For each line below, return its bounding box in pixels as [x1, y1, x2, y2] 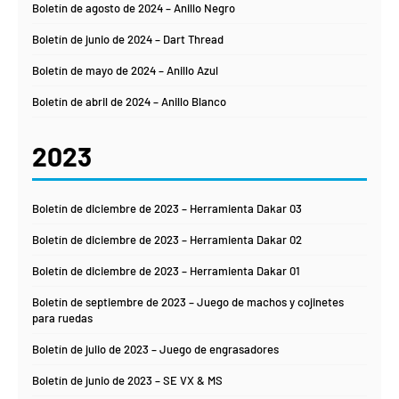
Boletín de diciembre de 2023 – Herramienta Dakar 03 [32, 201, 302, 216]
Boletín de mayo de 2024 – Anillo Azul [32, 63, 218, 78]
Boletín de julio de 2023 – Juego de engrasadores [32, 342, 279, 357]
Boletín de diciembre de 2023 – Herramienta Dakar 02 [32, 232, 302, 248]
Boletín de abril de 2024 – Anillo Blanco [32, 94, 226, 110]
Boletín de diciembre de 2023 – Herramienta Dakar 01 [32, 264, 300, 279]
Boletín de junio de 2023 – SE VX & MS [32, 373, 223, 388]
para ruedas [32, 311, 93, 326]
